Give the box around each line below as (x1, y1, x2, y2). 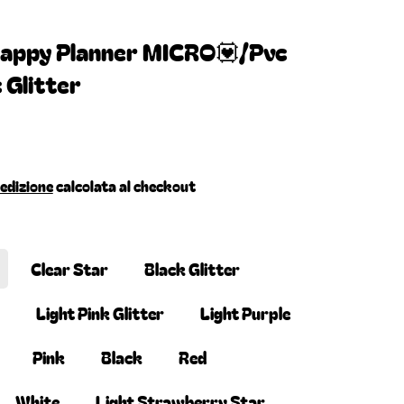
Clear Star (30, 256, 108, 280)
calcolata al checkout (52, 176, 196, 197)
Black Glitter (143, 256, 240, 280)
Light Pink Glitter (35, 300, 164, 325)
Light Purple (199, 300, 290, 325)
